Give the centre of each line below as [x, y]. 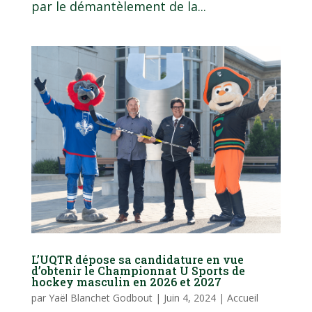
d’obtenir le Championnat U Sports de [138, 270]
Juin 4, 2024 [189, 297]
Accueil [242, 297]
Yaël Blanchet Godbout [100, 297]
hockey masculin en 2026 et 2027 [126, 281]
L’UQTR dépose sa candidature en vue [137, 259]
